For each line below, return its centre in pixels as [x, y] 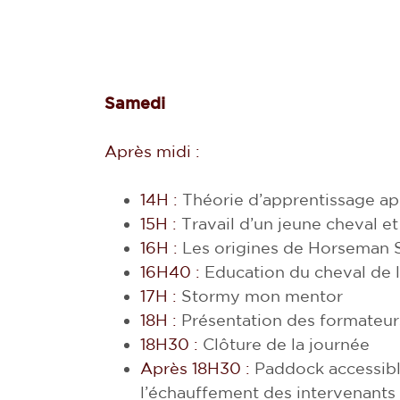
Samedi [135, 103]
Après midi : [152, 151]
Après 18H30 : [195, 368]
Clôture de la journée [284, 344]
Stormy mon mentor [260, 296]
